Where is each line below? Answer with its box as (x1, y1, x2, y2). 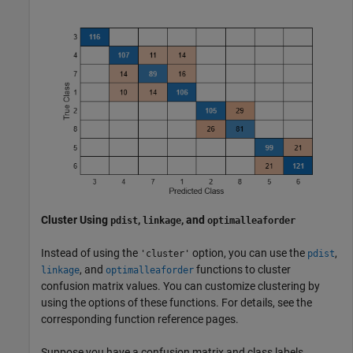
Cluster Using (41, 213, 110, 226)
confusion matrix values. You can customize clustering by (41, 279, 320, 292)
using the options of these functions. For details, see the (41, 295, 312, 309)
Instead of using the (41, 246, 140, 259)
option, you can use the (190, 246, 307, 259)
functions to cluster (194, 262, 291, 276)
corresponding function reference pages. (41, 312, 239, 325)
